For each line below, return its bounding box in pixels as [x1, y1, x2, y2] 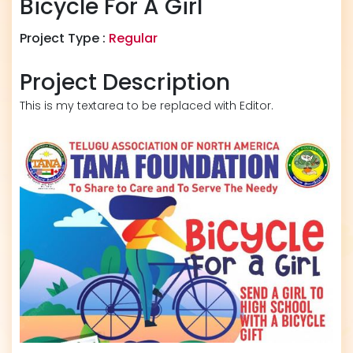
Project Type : [20, 29, 109, 47]
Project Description [20, 67, 230, 98]
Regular [109, 29, 158, 47]
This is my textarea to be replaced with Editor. [20, 98, 273, 113]
